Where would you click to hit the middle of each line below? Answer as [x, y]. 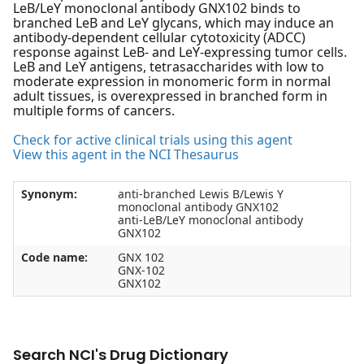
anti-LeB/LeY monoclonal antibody [210, 220]
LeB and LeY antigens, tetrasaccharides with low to [169, 67]
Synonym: [49, 194]
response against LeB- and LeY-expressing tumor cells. [180, 52]
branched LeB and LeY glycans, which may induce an [173, 23]
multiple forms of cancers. [94, 111]
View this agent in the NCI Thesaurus [126, 155]
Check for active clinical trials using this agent [153, 140]
